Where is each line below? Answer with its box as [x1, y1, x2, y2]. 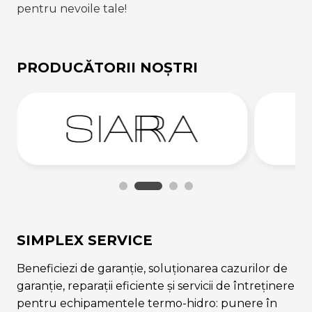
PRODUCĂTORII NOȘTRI [17, 59, 198, 77]
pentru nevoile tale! [17, 2, 127, 16]
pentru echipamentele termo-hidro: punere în [17, 297, 277, 311]
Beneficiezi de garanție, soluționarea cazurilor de [17, 262, 288, 276]
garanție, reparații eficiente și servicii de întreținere [17, 279, 295, 293]
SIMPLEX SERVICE [17, 232, 153, 249]
